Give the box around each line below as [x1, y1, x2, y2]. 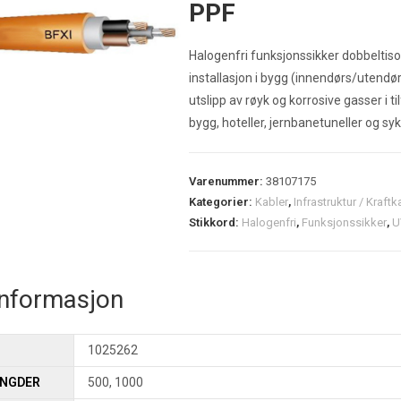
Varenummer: [188, 175, 266, 188]
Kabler [254, 195, 288, 209]
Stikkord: [188, 216, 242, 229]
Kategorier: [188, 195, 255, 209]
